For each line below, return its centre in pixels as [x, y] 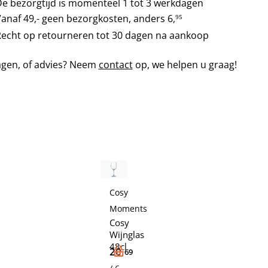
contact [115, 64]
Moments [129, 209]
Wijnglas [127, 235]
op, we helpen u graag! [185, 64]
